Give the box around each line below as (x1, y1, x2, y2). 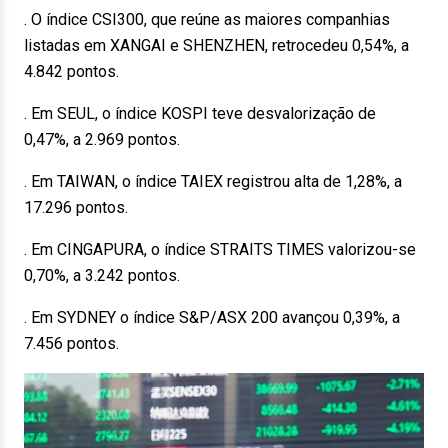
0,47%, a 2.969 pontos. (24, 130, 180, 149)
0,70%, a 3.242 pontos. (24, 266, 180, 285)
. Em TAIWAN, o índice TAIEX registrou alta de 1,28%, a (24, 172, 402, 191)
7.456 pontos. (24, 334, 119, 353)
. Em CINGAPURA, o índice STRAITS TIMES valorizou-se (24, 240, 416, 259)
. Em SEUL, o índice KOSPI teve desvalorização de (24, 104, 376, 123)
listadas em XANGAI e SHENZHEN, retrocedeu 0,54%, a (24, 36, 409, 55)
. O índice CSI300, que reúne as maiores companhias (24, 10, 390, 29)
